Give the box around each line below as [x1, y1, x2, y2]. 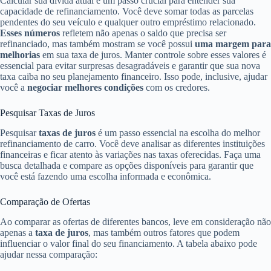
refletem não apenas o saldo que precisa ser [60, 28, 226, 39]
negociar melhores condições [27, 82, 143, 93]
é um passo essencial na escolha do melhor [96, 127, 260, 138]
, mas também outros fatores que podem [88, 227, 240, 238]
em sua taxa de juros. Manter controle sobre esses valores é [40, 50, 266, 60]
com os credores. [143, 82, 210, 93]
